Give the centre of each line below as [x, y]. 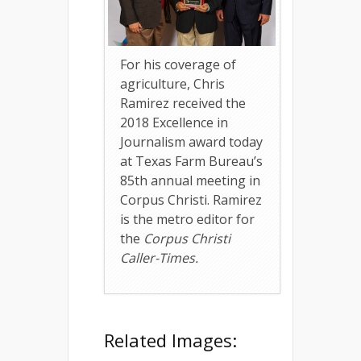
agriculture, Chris [172, 84]
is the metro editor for [187, 220]
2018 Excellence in [174, 123]
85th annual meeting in [190, 181]
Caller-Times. [161, 258]
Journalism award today [191, 142]
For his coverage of [178, 65]
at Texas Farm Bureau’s [191, 162]
